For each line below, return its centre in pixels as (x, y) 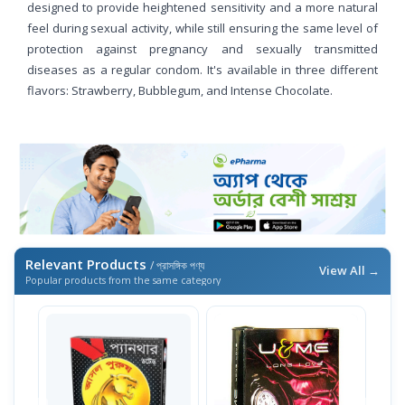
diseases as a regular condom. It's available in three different (202, 69)
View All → (349, 270)
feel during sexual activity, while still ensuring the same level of (202, 28)
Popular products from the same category (123, 280)
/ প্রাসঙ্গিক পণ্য (177, 265)
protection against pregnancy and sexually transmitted (202, 48)
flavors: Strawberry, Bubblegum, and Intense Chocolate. (180, 90)
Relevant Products (88, 264)
